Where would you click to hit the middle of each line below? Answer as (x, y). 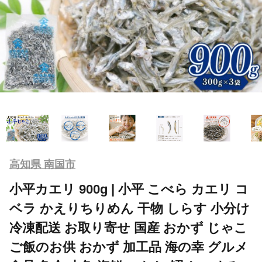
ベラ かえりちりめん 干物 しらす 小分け (130, 208)
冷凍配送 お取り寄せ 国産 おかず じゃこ (128, 227)
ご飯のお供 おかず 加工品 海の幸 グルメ (129, 247)
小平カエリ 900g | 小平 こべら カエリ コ (129, 189)
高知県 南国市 (42, 164)
